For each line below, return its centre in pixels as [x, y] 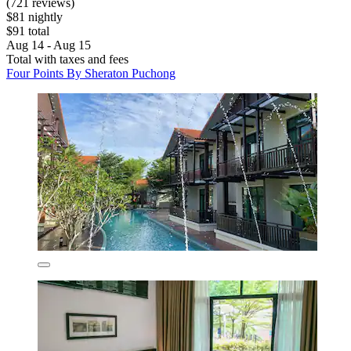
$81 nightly [34, 17]
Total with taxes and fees [67, 60]
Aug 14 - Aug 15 [49, 45]
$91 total [28, 31]
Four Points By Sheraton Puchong [91, 74]
